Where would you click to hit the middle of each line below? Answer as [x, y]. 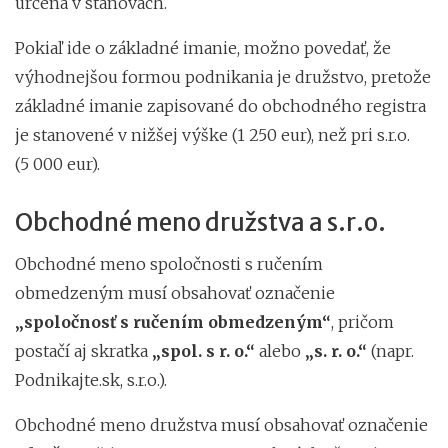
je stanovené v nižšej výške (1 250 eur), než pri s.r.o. [212, 134]
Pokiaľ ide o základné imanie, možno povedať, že [203, 47]
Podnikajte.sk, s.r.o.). [91, 379]
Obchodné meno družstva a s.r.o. [200, 222]
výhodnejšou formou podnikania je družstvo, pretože [223, 76]
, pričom [362, 321]
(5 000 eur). [59, 163]
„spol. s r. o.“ [203, 350]
